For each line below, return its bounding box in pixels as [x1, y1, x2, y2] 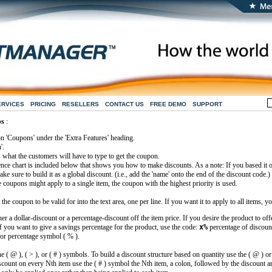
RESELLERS [61, 101, 99, 107]
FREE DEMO [149, 101, 186, 107]
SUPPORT [192, 101, 222, 107]
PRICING [30, 101, 56, 107]
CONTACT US [104, 101, 144, 107]
